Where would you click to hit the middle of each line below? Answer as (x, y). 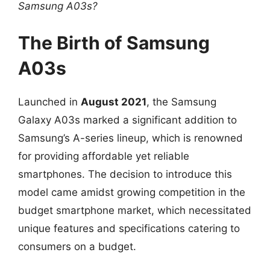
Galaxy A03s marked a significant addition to (127, 120)
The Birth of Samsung (114, 43)
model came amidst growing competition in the (132, 192)
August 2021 (114, 102)
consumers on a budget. (77, 246)
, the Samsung (181, 102)
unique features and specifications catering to (129, 228)
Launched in (49, 102)
